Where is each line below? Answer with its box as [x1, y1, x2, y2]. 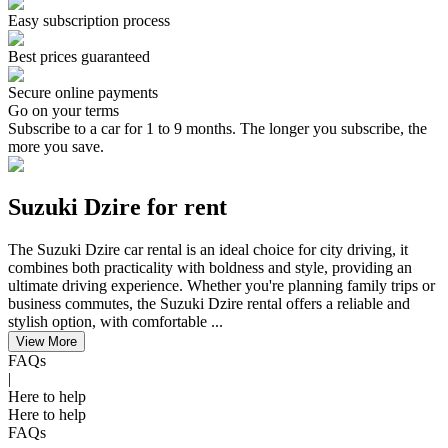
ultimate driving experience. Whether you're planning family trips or [8, 276, 435, 294]
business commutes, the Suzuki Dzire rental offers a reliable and [8, 294, 410, 312]
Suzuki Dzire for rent [8, 193, 227, 220]
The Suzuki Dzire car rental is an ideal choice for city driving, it [8, 240, 408, 258]
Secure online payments [8, 83, 158, 101]
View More [16, 333, 77, 349]
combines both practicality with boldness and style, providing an [8, 258, 412, 276]
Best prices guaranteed [8, 47, 150, 65]
